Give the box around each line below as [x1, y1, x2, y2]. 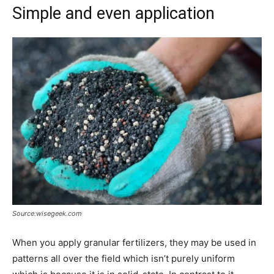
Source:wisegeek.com [12, 209, 82, 218]
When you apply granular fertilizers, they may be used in [12, 236, 256, 248]
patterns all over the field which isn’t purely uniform [12, 252, 235, 264]
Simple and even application [12, 4, 215, 23]
